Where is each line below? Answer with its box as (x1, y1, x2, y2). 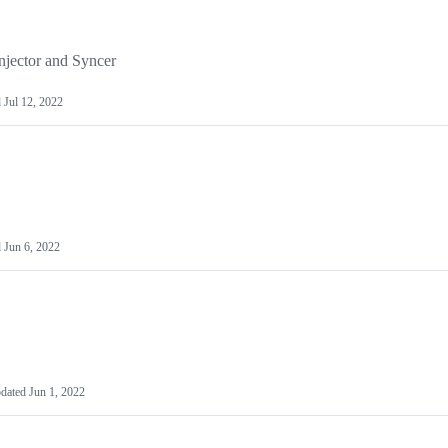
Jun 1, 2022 (29, 385, 85, 400)
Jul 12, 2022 (4, 95, 63, 110)
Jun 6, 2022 (4, 240, 60, 255)
